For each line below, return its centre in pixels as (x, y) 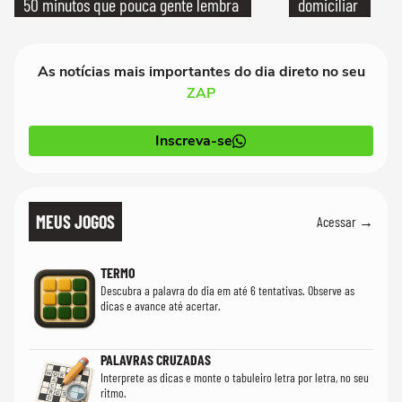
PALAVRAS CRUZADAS (156, 359)
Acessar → (345, 222)
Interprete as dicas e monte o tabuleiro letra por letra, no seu (235, 377)
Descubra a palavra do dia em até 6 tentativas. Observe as (227, 290)
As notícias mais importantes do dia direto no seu (201, 71)
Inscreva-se (194, 140)
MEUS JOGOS (75, 221)
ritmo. (114, 392)
